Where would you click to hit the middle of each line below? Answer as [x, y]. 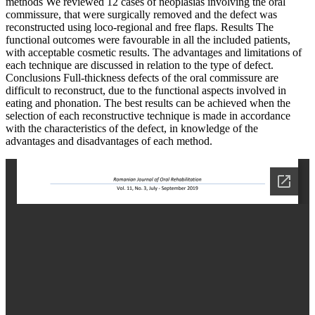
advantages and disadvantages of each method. [109, 141]
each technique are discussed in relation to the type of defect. [140, 65]
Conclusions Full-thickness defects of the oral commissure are [142, 78]
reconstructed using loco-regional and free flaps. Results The [140, 27]
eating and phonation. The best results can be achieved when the [148, 103]
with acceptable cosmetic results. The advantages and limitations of [154, 53]
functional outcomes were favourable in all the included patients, [148, 40]
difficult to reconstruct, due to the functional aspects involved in [146, 91]
